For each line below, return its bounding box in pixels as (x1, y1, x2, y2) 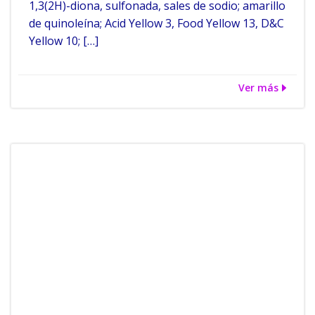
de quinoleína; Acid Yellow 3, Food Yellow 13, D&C (29, 15, 284, 31)
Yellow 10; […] (29, 33, 98, 49)
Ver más (238, 81, 278, 94)
